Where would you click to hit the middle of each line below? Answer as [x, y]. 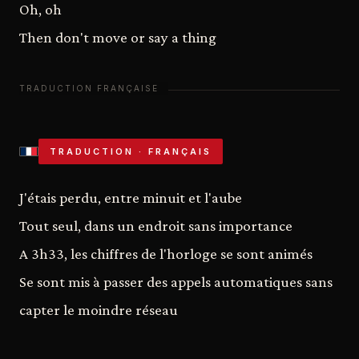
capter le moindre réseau [99, 309]
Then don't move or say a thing [118, 37]
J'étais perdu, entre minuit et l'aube [131, 197]
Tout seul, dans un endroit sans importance [156, 225]
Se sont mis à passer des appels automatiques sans [176, 281]
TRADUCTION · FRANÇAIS [131, 151]
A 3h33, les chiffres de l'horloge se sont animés [166, 253]
